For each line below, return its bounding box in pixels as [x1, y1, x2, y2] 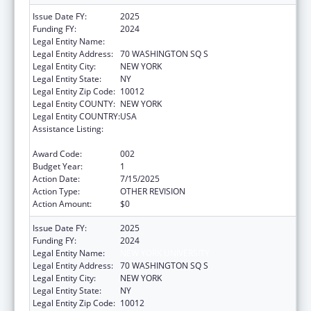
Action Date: [33, 172, 80, 185]
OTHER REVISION [120, 185, 185, 197]
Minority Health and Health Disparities [120, 122, 268, 135]
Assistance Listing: [33, 122, 103, 135]
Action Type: [33, 185, 80, 197]
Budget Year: [33, 160, 83, 172]
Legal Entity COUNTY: [33, 97, 115, 110]
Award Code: [33, 147, 82, 160]
